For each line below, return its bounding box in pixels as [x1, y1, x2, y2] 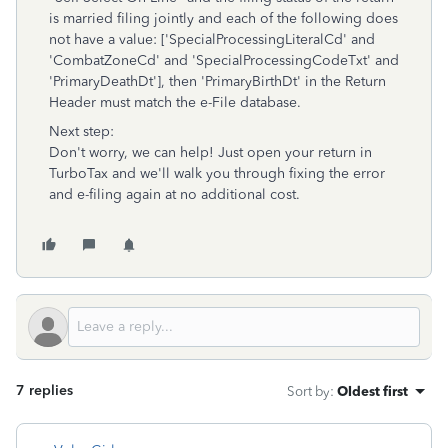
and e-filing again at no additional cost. [49, 186, 300, 203]
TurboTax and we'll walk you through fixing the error [49, 165, 385, 182]
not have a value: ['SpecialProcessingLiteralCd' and [49, 31, 375, 48]
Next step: [49, 123, 114, 140]
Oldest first [337, 383, 408, 399]
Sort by [287, 383, 330, 399]
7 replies [16, 382, 73, 399]
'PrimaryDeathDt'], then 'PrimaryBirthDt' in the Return [49, 73, 386, 90]
